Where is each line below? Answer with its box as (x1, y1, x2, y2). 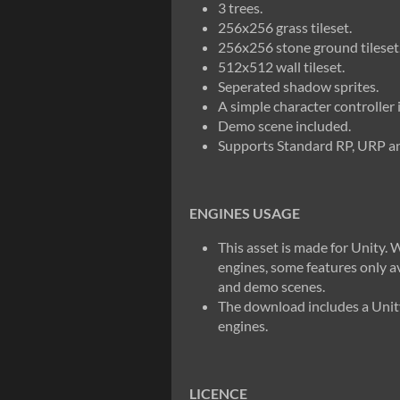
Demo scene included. (218, 117, 351, 134)
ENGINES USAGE (189, 204, 300, 221)
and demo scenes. (218, 278, 325, 295)
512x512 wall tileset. (218, 58, 345, 75)
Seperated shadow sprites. (218, 78, 379, 95)
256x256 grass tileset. (218, 19, 352, 36)
